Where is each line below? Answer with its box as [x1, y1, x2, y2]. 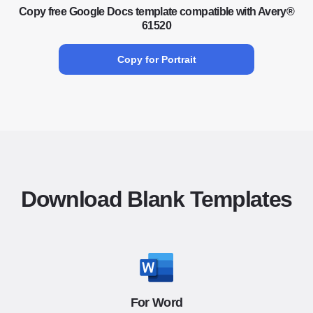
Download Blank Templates [20, 187, 293, 212]
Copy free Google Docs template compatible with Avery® [18, 6, 295, 17]
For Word [130, 296, 183, 310]
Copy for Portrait [117, 54, 196, 65]
